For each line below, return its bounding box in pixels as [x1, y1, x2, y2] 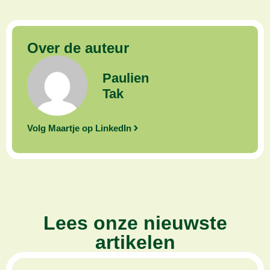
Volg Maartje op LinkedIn [27, 122, 131, 133]
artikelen [95, 231, 175, 253]
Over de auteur [27, 39, 129, 56]
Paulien [102, 71, 149, 86]
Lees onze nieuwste [43, 212, 227, 234]
